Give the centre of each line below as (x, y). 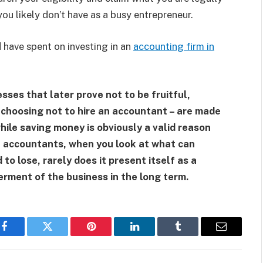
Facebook (24, 235)
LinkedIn (153, 235)
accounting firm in (174, 46)
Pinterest (109, 235)
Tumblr (193, 235)
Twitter (62, 235)
